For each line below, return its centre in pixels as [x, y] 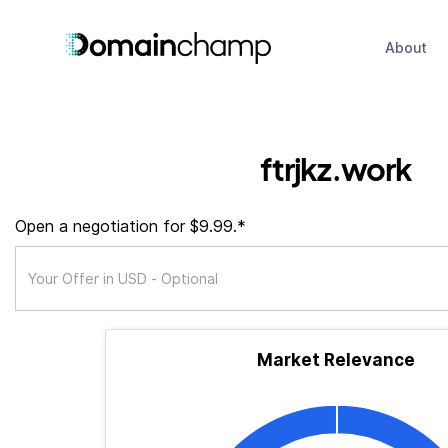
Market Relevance [336, 360]
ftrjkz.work [336, 168]
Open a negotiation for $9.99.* [130, 226]
